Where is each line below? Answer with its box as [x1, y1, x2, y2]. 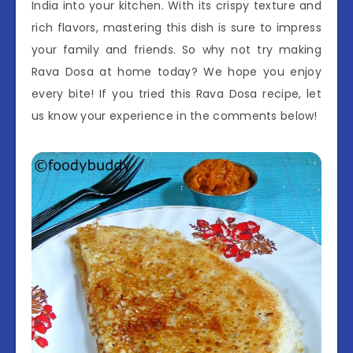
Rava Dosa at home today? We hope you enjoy [32, 64, 321, 80]
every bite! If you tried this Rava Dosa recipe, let [32, 86, 321, 102]
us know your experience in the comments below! [32, 108, 318, 124]
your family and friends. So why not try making [32, 42, 321, 58]
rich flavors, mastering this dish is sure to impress [32, 20, 321, 36]
